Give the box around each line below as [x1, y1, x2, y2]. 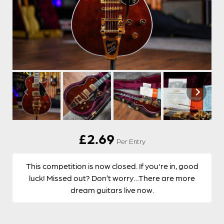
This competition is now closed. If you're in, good [25, 161, 198, 171]
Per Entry [116, 137, 145, 145]
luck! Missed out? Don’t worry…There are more [29, 173, 195, 183]
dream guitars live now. [70, 185, 154, 195]
